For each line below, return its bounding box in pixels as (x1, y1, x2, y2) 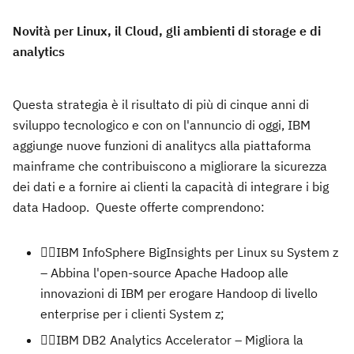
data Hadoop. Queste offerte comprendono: (13, 199, 265, 215)
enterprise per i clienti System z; (40, 306, 224, 322)
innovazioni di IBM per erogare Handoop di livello (40, 285, 318, 301)
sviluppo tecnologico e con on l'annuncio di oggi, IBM (13, 117, 311, 133)
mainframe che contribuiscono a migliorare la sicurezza (13, 158, 327, 174)
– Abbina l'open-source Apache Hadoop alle (40, 265, 288, 281)
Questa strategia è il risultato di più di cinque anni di (13, 96, 309, 112)
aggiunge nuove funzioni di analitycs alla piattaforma (13, 137, 311, 153)
